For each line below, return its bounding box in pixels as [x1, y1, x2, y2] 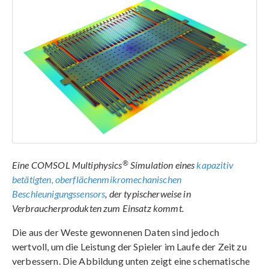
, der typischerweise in [105, 187, 191, 199]
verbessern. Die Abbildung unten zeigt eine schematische [12, 255, 250, 267]
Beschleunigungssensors [12, 187, 106, 199]
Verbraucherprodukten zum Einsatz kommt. [12, 202, 184, 214]
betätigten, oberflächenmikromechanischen [12, 173, 181, 185]
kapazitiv [196, 159, 234, 171]
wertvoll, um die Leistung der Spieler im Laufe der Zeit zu [12, 240, 247, 252]
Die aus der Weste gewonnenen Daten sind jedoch [12, 226, 219, 238]
